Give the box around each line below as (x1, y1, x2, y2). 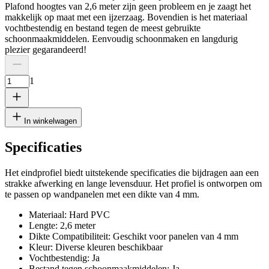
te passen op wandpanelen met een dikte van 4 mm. (5, 189, 199, 199)
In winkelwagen (24, 116, 77, 125)
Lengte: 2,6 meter (29, 220, 95, 231)
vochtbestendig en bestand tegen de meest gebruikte (5, 22, 201, 33)
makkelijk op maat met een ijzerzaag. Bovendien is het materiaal (5, 11, 247, 22)
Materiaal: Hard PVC (29, 209, 110, 220)
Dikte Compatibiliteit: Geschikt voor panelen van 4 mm (29, 231, 238, 241)
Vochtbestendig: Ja (29, 252, 100, 263)
